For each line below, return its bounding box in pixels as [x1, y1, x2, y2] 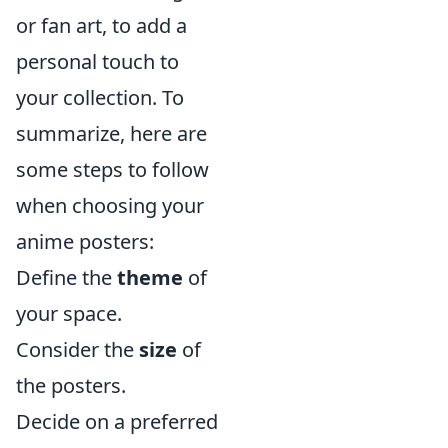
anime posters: [16, 228, 154, 255]
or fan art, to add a [16, 12, 187, 39]
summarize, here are [16, 120, 207, 147]
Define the [16, 264, 117, 291]
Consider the [16, 336, 139, 363]
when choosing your [16, 192, 204, 219]
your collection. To [16, 84, 184, 111]
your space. [16, 300, 122, 327]
